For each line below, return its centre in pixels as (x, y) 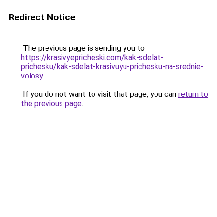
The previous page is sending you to (83, 48)
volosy (32, 76)
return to (193, 94)
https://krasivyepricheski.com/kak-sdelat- (92, 57)
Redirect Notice (42, 17)
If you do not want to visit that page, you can (100, 94)
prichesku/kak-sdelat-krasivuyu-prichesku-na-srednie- (112, 67)
